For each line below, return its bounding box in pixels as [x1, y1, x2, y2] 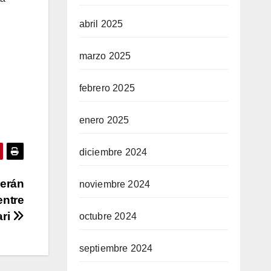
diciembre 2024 [79, 147, 148, 157]
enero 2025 [79, 115, 129, 125]
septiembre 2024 [79, 243, 153, 253]
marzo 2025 [79, 51, 131, 61]
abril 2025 [79, 19, 123, 29]
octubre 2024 [79, 211, 137, 221]
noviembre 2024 [79, 179, 151, 189]
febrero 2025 [79, 83, 135, 93]
